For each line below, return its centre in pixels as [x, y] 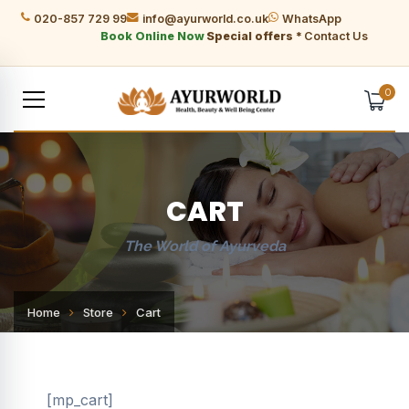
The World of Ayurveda [204, 246]
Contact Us [336, 36]
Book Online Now [152, 36]
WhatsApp [312, 19]
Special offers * [254, 36]
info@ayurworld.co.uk [205, 19]
